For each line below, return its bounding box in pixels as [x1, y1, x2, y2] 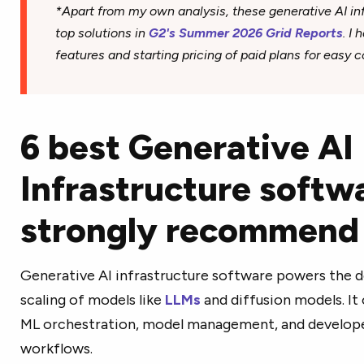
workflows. [19, 340, 93, 357]
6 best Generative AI [19, 126, 353, 169]
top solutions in [54, 25, 149, 41]
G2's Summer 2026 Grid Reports [148, 25, 343, 41]
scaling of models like [19, 291, 165, 309]
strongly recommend [19, 209, 359, 252]
